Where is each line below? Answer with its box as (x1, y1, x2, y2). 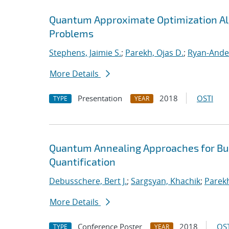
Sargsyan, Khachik (131, 175, 200, 187)
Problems (49, 27, 94, 39)
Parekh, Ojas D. (125, 47, 184, 58)
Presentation (78, 93, 122, 103)
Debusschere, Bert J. (49, 175, 127, 187)
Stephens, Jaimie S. (49, 47, 121, 58)
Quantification (49, 155, 116, 168)
